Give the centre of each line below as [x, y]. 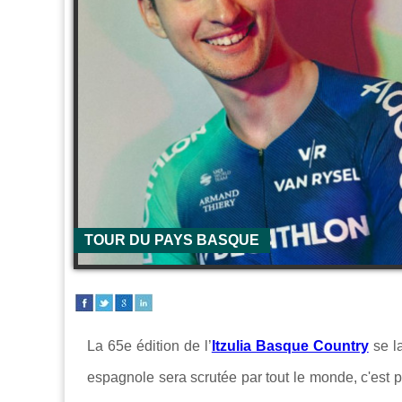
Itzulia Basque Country [290, 345]
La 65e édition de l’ [149, 345]
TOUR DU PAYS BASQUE [172, 240]
